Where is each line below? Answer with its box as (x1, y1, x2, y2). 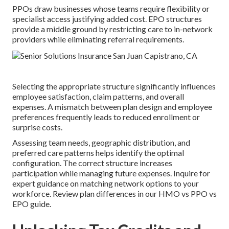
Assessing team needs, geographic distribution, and (12, 137, 190, 147)
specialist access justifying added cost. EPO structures (12, 13, 202, 24)
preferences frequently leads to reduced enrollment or (12, 111, 200, 122)
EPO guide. (12, 198, 51, 209)
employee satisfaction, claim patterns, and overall (12, 91, 184, 101)
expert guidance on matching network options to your (12, 178, 199, 188)
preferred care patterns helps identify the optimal (12, 147, 184, 157)
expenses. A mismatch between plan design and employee (12, 101, 212, 111)
